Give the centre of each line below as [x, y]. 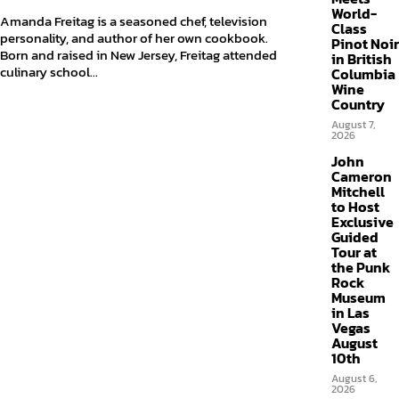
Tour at [354, 252]
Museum [358, 297]
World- [354, 13]
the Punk [361, 267]
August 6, [354, 379]
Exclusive [362, 222]
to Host [355, 207]
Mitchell [358, 191]
